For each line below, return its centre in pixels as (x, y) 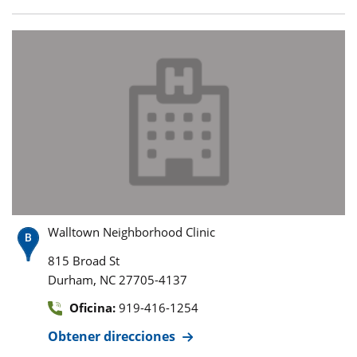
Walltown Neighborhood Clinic (131, 231)
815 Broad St (84, 260)
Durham (71, 279)
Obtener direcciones (112, 336)
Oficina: (92, 307)
